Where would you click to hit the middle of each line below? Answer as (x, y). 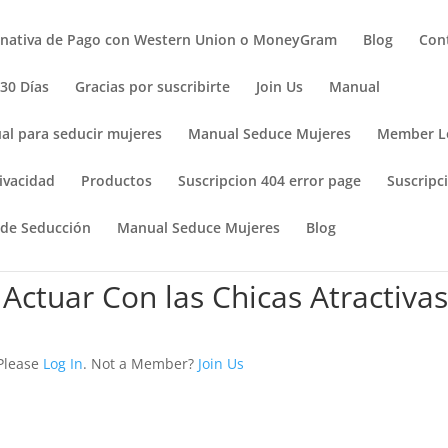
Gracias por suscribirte (153, 86)
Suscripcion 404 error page (270, 180)
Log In (63, 363)
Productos (117, 180)
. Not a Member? (141, 363)
